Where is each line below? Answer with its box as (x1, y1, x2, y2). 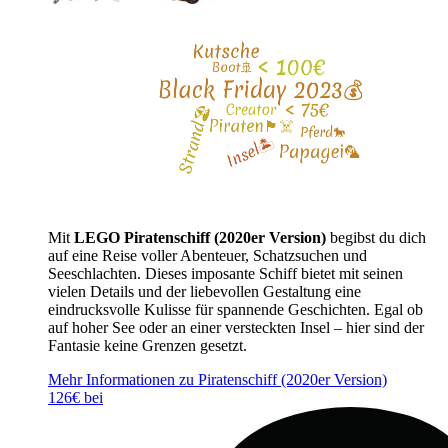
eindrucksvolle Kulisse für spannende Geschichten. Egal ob (48, 300, 423, 318)
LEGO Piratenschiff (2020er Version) (74, 228, 326, 246)
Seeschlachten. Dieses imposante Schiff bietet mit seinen (48, 264, 403, 282)
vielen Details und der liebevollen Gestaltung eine (48, 282, 361, 300)
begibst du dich (326, 228, 426, 246)
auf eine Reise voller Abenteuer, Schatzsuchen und (48, 246, 367, 264)
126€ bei (48, 388, 103, 406)
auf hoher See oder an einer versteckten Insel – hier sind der (48, 318, 424, 336)
